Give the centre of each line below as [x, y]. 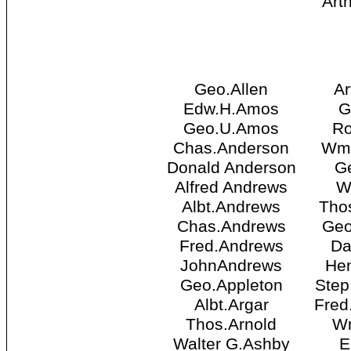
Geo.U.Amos [231, 129]
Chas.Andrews [231, 227]
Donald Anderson [231, 168]
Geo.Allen [231, 90]
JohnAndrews [231, 266]
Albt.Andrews [231, 207]
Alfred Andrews [231, 188]
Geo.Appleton [231, 286]
